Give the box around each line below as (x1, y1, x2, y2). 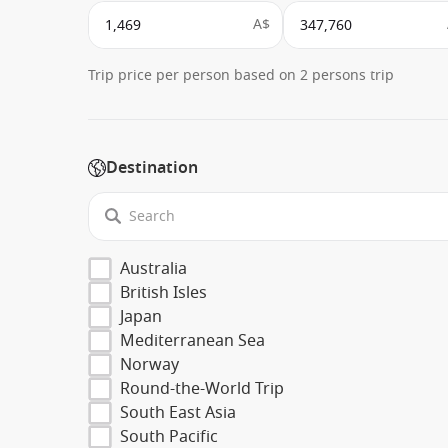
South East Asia (120, 400, 236, 425)
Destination (106, 156, 198, 181)
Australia (120, 256, 187, 281)
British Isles (120, 280, 207, 305)
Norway (120, 352, 179, 377)
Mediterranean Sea (120, 328, 265, 353)
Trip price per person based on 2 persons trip (88, 65, 394, 87)
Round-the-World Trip (120, 376, 284, 401)
